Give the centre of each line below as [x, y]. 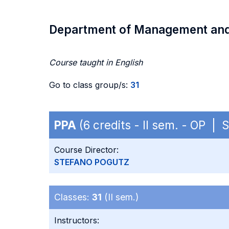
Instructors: [77, 220]
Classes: [73, 197]
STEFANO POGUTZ [92, 162]
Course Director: [86, 150]
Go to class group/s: [90, 85]
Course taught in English [96, 62]
